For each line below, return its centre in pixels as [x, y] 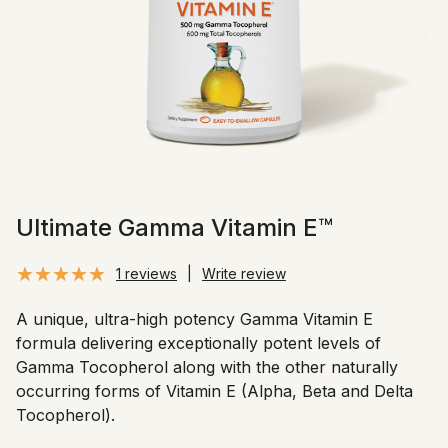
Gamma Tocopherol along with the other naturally [207, 367]
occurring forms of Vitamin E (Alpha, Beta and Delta [214, 391]
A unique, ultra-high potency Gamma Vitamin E [194, 319]
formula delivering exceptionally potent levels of [198, 343]
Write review [244, 273]
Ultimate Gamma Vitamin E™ [174, 227]
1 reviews [146, 273]
